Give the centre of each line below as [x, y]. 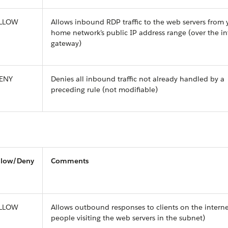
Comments [70, 161]
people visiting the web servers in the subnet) [128, 218]
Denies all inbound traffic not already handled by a [138, 79]
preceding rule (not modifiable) [104, 90]
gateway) [66, 43]
